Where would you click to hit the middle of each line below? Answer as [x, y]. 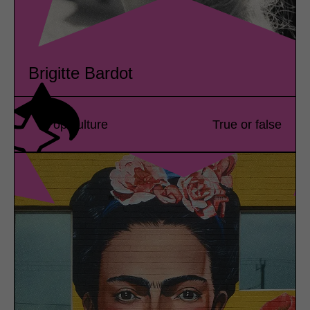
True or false [247, 124]
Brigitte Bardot [81, 73]
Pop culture [76, 124]
